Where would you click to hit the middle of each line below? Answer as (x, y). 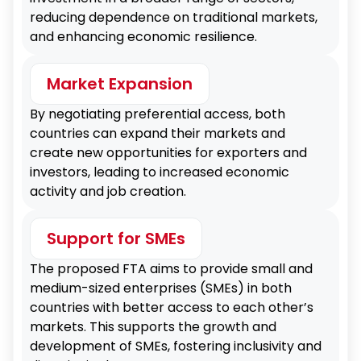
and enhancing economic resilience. (143, 37)
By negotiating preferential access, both (158, 114)
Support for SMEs (116, 239)
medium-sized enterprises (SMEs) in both (161, 288)
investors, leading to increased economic (160, 172)
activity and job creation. (108, 191)
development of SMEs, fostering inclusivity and (176, 346)
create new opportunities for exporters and (168, 153)
